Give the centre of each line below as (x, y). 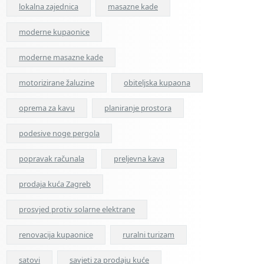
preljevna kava (139, 159)
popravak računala (52, 159)
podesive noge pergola (59, 133)
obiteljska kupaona (157, 82)
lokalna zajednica (49, 6)
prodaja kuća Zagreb (55, 184)
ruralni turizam (148, 235)
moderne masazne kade (61, 57)
